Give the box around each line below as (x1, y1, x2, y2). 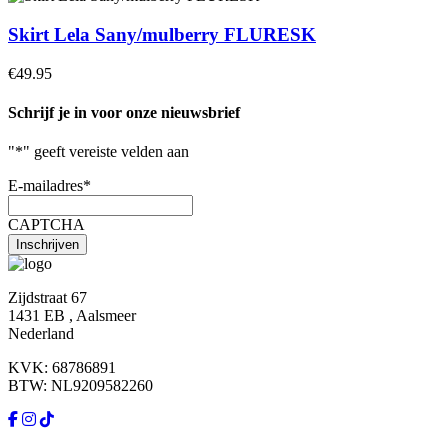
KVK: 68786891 (8, 359, 116, 377)
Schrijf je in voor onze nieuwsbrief (8, 103, 240, 121)
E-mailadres (8, 177, 83, 195)
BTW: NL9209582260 (8, 377, 153, 395)
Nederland (8, 325, 74, 343)
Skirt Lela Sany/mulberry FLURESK (8, 23, 316, 45)
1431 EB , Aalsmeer (8, 307, 136, 325)
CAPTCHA (8, 216, 85, 234)
